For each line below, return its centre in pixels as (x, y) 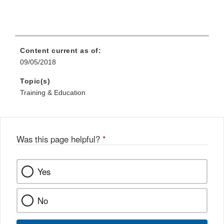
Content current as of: (60, 50)
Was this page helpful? (59, 139)
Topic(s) (35, 81)
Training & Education (53, 92)
